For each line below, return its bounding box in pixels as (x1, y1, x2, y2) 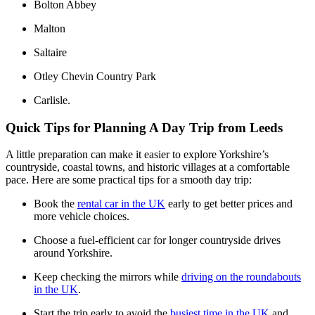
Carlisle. (34, 94, 70, 106)
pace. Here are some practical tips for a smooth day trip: (6, 174, 252, 186)
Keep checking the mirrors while (34, 271, 181, 283)
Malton (34, 22, 65, 34)
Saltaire (34, 46, 67, 58)
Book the (34, 198, 77, 210)
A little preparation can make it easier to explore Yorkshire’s (6, 148, 269, 161)
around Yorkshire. (34, 247, 115, 259)
